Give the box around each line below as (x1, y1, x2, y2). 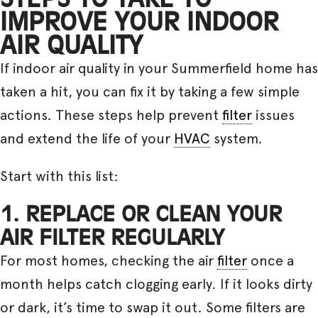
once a (247, 251, 294, 269)
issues (252, 106, 295, 124)
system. (210, 129, 263, 147)
